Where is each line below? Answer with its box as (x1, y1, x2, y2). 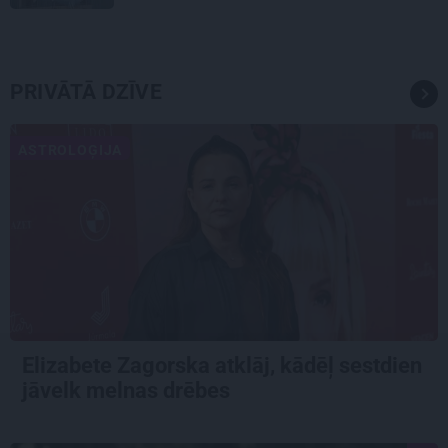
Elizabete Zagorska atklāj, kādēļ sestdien (22, 352, 422, 378)
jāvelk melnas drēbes (22, 377, 235, 403)
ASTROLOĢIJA (18, 141, 123, 158)
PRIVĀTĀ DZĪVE (10, 79, 162, 104)
